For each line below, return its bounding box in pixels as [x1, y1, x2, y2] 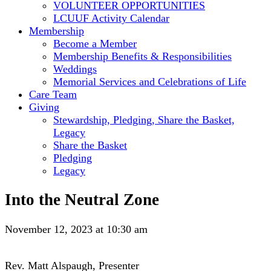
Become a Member [53, 37, 137, 50]
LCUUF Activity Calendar [53, 11, 169, 24]
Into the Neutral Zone [5, 191, 159, 209]
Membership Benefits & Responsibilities [53, 50, 232, 62]
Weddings [53, 62, 97, 75]
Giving [29, 100, 59, 113]
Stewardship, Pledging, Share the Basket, [53, 113, 235, 126]
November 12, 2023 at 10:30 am [5, 223, 148, 235]
